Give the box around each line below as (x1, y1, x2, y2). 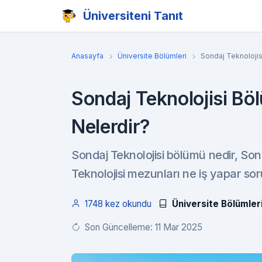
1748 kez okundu (85, 198, 151, 209)
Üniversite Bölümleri (118, 51, 187, 60)
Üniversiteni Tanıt (83, 9, 183, 23)
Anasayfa (71, 51, 104, 60)
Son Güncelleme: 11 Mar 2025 (85, 222, 202, 233)
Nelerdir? (71, 115, 150, 138)
